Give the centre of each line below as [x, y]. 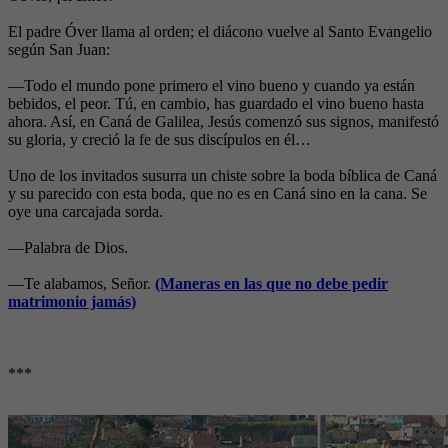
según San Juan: [59, 50]
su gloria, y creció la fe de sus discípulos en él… [159, 140]
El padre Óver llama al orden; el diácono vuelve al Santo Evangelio [220, 32]
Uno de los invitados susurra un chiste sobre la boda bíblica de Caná [222, 176]
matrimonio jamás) [72, 302]
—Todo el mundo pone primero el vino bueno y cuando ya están [211, 86]
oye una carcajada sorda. [85, 212]
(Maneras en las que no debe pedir [271, 284]
